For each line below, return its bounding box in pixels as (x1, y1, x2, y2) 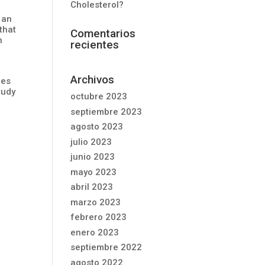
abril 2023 (70, 182, 114, 192)
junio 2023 (70, 151, 115, 162)
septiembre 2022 (70, 242, 143, 253)
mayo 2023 (70, 166, 117, 177)
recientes (70, 38, 119, 51)
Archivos (70, 73, 115, 86)
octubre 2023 (70, 91, 128, 102)
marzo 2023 (70, 196, 121, 208)
